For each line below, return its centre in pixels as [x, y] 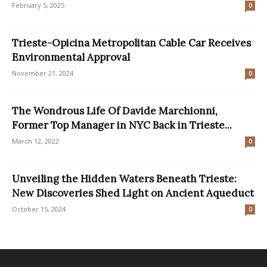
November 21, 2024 [43, 73]
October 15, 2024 [39, 209]
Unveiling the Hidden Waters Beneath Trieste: [124, 178]
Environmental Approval [71, 57]
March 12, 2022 [35, 141]
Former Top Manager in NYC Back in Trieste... [122, 125]
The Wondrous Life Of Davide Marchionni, [115, 111]
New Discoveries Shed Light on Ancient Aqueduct [133, 193]
